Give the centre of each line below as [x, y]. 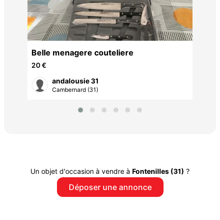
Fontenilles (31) [158, 171]
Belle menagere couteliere [82, 53]
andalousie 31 [75, 81]
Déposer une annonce [110, 187]
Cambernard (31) [75, 90]
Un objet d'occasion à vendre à [81, 171]
